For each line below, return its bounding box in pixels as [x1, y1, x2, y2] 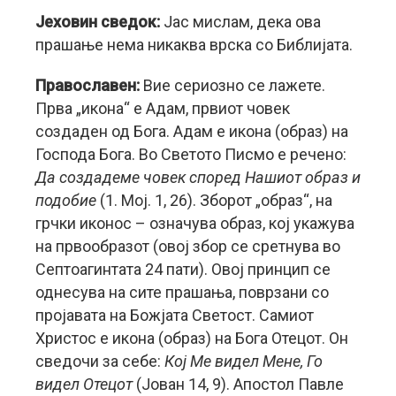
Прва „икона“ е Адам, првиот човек [35, 98, 290, 118]
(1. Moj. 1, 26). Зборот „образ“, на [96, 190, 332, 209]
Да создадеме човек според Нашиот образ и [35, 167, 361, 187]
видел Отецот [35, 374, 136, 393]
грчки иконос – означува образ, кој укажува [35, 213, 354, 232]
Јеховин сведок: [35, 11, 164, 31]
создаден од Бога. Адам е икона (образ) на [35, 121, 348, 141]
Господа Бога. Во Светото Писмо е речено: [35, 144, 346, 164]
